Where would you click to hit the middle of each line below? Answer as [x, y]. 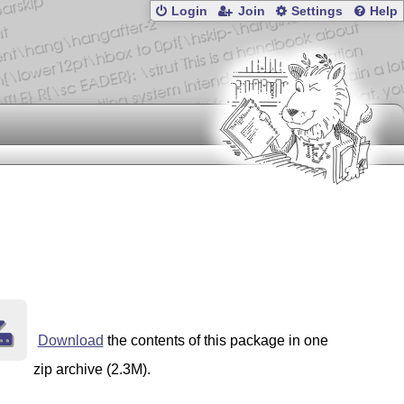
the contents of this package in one [216, 341]
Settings [317, 12]
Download [70, 341]
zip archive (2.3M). [92, 370]
